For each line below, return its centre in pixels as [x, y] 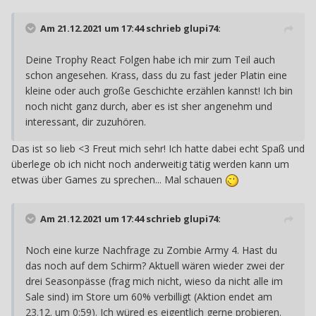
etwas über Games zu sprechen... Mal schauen [118, 179]
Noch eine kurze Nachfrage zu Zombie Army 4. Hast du [151, 250]
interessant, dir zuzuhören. [86, 121]
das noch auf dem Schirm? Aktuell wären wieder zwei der [155, 265]
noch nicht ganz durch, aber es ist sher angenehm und [149, 106]
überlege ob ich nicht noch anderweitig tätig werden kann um [150, 164]
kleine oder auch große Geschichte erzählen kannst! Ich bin [159, 90]
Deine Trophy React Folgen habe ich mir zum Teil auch [150, 59]
